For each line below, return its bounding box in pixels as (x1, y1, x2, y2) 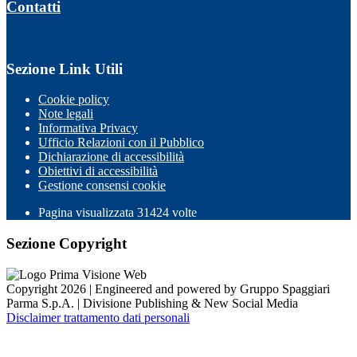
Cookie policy (38, 92, 109, 107)
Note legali (38, 107, 93, 121)
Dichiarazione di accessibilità (38, 150, 184, 164)
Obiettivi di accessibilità (38, 164, 158, 178)
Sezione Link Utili (6, 60, 123, 77)
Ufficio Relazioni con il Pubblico (38, 135, 204, 150)
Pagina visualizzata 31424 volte (38, 206, 197, 220)
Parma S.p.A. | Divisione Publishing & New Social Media (6, 296, 298, 310)
